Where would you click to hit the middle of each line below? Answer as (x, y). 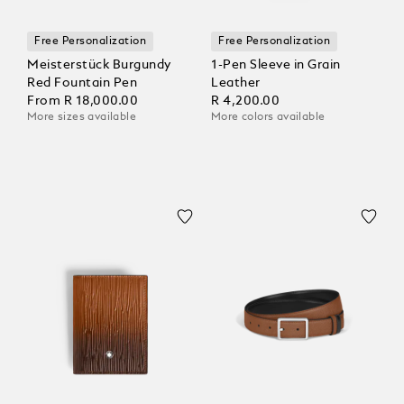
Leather (236, 83)
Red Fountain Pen (82, 83)
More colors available (268, 118)
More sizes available (82, 118)
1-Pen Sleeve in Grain (276, 65)
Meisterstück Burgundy (99, 65)
